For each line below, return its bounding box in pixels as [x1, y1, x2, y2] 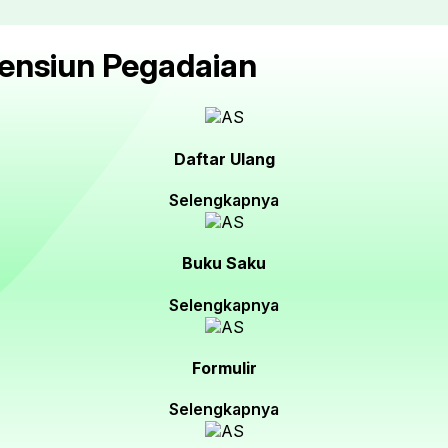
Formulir [191, 357, 257, 378]
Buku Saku [182, 253, 266, 274]
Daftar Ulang [173, 148, 275, 169]
